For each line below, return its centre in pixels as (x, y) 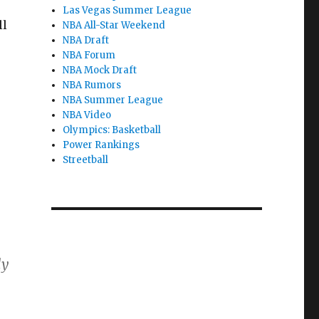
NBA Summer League (113, 100)
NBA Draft (86, 40)
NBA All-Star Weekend (114, 25)
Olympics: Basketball (112, 130)
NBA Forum (89, 55)
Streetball (86, 160)
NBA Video (87, 115)
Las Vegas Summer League (127, 10)
